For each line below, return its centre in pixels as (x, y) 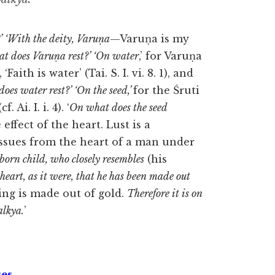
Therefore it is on (165, 193)
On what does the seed (118, 107)
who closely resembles (97, 159)
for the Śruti (166, 90)
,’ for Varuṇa (170, 56)
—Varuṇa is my (149, 39)
